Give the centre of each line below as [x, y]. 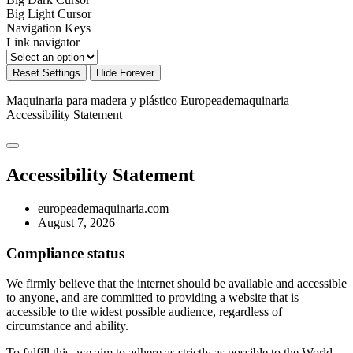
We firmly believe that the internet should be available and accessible [176, 284]
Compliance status [65, 253]
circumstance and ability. [67, 326]
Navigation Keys [48, 28]
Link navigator [43, 43]
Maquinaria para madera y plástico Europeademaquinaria [148, 101]
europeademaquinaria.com [103, 208]
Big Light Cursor [49, 14]
